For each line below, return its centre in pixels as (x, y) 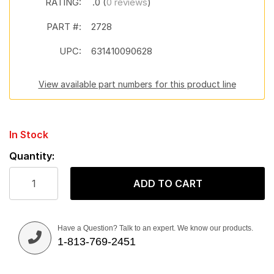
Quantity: (32, 156)
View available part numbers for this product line (137, 84)
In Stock (29, 135)
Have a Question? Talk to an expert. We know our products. (155, 228)
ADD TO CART (168, 183)
